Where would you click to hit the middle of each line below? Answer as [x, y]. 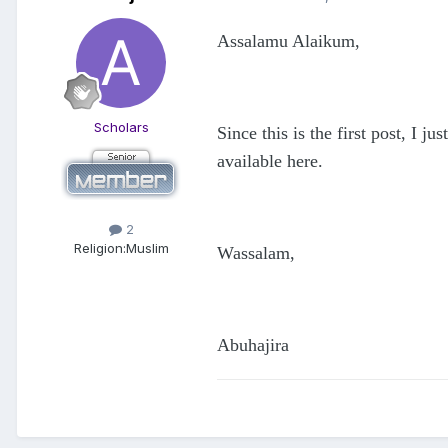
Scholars [121, 127]
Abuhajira [253, 345]
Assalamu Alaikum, [288, 41]
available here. [270, 161]
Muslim [147, 248]
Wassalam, [256, 253]
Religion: [99, 248]
